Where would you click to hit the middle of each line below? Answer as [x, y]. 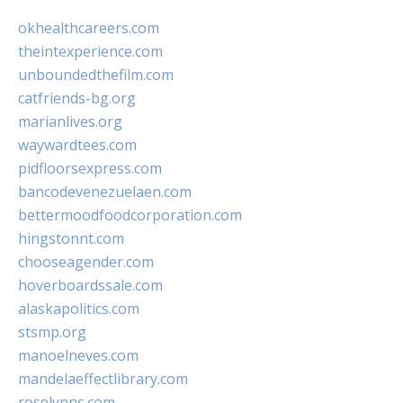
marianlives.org [70, 121]
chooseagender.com [86, 262]
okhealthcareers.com [89, 28]
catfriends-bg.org [77, 98]
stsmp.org [52, 332]
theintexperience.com [90, 51]
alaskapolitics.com [79, 309]
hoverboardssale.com [90, 285]
